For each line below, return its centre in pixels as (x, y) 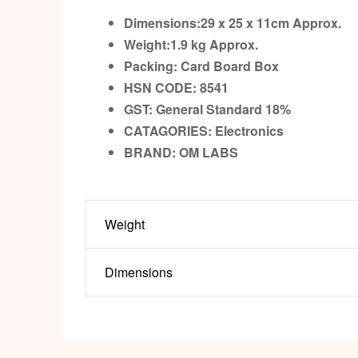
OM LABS (209, 152)
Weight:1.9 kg (167, 44)
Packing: (151, 66)
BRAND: (151, 152)
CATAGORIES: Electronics (204, 130)
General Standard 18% (225, 109)
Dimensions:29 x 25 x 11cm (208, 22)
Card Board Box (230, 66)
